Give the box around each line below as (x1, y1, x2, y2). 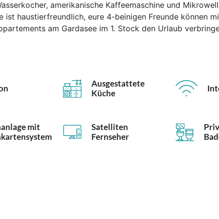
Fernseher (91, 131, 130, 142)
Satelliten (91, 122, 129, 132)
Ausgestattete (91, 78, 145, 88)
